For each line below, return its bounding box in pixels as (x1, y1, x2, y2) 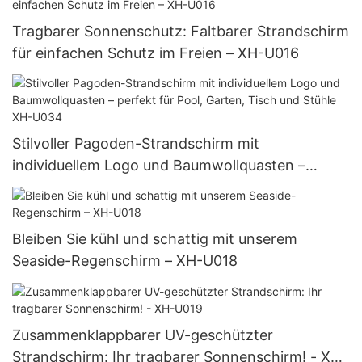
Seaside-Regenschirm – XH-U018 (12, 252, 238, 270)
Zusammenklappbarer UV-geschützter (12, 326, 273, 343)
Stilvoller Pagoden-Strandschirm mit (12, 135, 259, 152)
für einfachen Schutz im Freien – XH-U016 (12, 44, 299, 61)
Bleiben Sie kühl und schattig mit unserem (12, 230, 297, 248)
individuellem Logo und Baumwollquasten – (12, 157, 305, 174)
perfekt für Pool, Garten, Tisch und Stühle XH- (12, 179, 329, 196)
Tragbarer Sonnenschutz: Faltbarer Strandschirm (12, 22, 349, 40)
